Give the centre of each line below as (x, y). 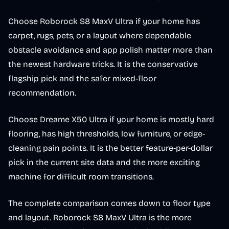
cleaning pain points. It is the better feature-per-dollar (110, 148)
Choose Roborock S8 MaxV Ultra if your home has (104, 21)
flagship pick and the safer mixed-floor (82, 78)
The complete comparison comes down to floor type (109, 203)
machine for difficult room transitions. (81, 177)
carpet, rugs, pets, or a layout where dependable (100, 36)
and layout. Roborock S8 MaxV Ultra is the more (100, 217)
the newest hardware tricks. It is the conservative (103, 64)
